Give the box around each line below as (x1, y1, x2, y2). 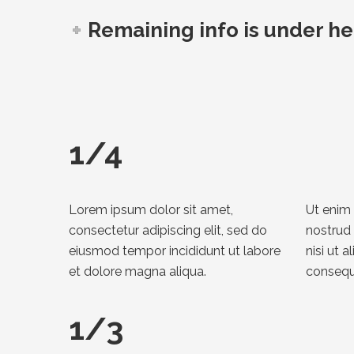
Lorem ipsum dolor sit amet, (69, 201, 233, 217)
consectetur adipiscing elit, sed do (69, 222, 267, 238)
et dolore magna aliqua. (69, 263, 206, 279)
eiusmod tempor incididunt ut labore (69, 243, 281, 258)
